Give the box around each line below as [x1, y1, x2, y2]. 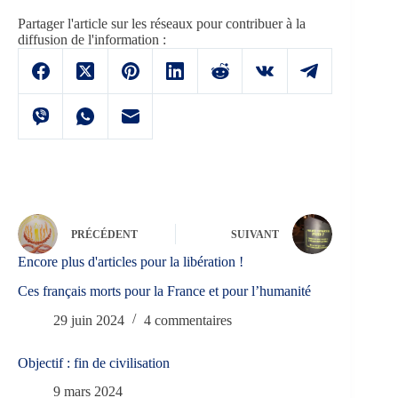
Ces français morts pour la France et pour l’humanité [18, 283, 311, 298]
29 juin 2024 [53, 312, 124, 328]
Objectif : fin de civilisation [18, 354, 170, 370]
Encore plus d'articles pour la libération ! [18, 253, 243, 269]
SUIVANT [231, 228, 280, 242]
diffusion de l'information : [18, 31, 166, 47]
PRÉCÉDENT [71, 228, 138, 242]
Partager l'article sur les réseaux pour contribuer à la [18, 15, 306, 31]
